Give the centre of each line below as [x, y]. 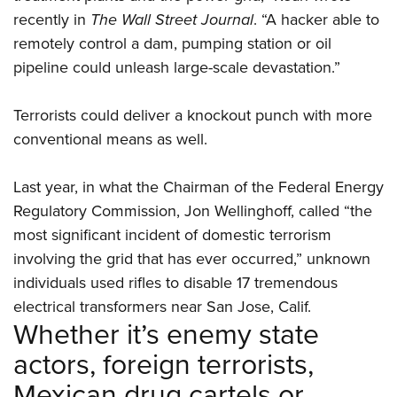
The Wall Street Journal [172, 20]
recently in [52, 20]
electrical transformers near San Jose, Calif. [162, 307]
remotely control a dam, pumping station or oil [172, 44]
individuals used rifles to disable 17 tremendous [175, 283]
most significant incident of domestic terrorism [172, 235]
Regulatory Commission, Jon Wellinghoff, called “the [193, 211]
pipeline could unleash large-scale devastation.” [177, 68]
